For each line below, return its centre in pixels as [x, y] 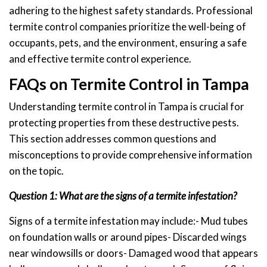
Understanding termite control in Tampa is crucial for [127, 106]
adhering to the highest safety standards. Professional [131, 10]
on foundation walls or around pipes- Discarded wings [128, 237]
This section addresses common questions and [113, 138]
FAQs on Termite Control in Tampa [129, 84]
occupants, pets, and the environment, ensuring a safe [128, 42]
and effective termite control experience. [100, 58]
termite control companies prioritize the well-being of [128, 26]
